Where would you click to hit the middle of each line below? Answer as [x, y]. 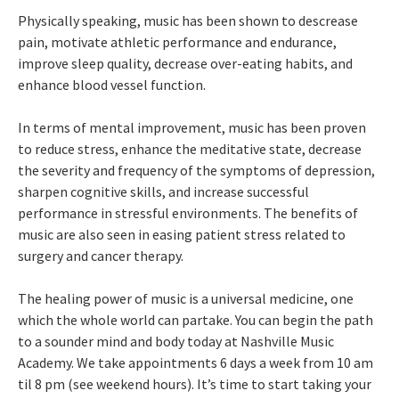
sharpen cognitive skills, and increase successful [163, 191]
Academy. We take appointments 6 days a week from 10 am [195, 362]
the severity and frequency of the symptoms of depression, [196, 170]
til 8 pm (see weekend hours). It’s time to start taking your [195, 383]
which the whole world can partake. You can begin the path [195, 319]
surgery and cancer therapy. [101, 255]
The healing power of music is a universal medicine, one [186, 298]
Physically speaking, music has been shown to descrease [188, 20]
